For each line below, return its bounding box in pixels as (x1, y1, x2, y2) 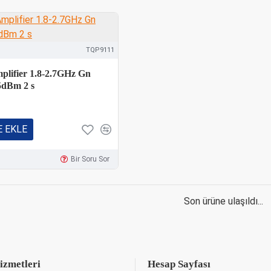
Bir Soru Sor (70, 155, 109, 163)
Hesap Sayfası (148, 258, 211, 270)
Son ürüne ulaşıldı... (183, 195, 263, 207)
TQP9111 (85, 46, 114, 54)
